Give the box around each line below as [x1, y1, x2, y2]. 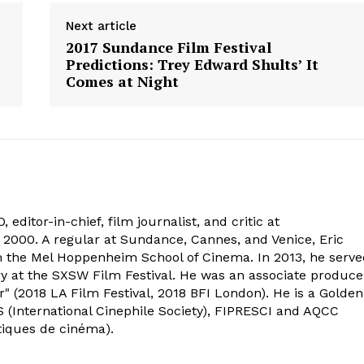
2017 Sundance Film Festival [65, 37, 271, 57]
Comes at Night [65, 71, 179, 91]
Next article [65, 18, 136, 33]
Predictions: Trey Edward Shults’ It [65, 54, 318, 74]
